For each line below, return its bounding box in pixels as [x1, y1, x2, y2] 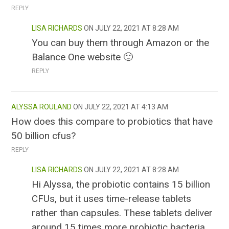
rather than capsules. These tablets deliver [32, 207, 213, 219]
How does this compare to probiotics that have [11, 116, 213, 128]
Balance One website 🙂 [32, 51, 133, 63]
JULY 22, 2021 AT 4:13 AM [84, 103, 169, 111]
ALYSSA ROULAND [11, 103, 72, 111]
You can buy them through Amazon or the [32, 37, 210, 49]
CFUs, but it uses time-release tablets [32, 193, 192, 205]
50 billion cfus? [11, 130, 76, 142]
